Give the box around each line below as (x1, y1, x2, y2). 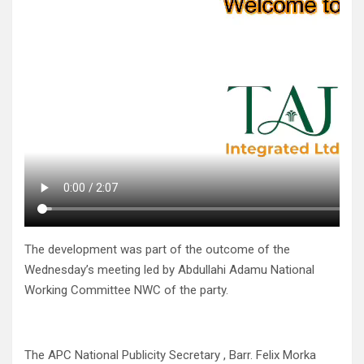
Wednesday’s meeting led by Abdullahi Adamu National (24, 262, 314, 278)
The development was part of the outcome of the (24, 242, 290, 258)
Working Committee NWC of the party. (24, 283, 228, 298)
